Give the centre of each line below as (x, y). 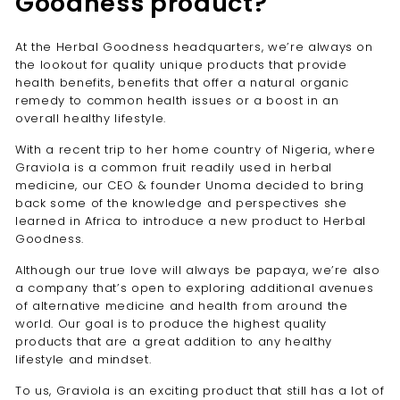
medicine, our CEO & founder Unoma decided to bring (190, 185)
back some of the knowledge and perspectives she (181, 203)
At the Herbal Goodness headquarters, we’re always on (194, 47)
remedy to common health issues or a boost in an (177, 100)
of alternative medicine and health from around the (182, 306)
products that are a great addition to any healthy (174, 342)
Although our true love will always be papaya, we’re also (198, 270)
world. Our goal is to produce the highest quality (171, 324)
